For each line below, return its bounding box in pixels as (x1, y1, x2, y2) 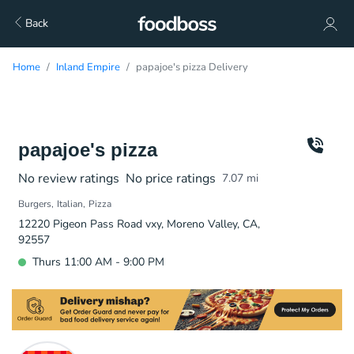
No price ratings (126, 170, 216, 187)
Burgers (18, 198, 51, 210)
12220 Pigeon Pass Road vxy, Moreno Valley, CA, (18, 217, 260, 232)
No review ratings (18, 170, 119, 187)
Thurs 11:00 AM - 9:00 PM (32, 254, 164, 269)
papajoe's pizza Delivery (136, 60, 248, 74)
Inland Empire (56, 60, 120, 74)
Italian (57, 198, 83, 210)
